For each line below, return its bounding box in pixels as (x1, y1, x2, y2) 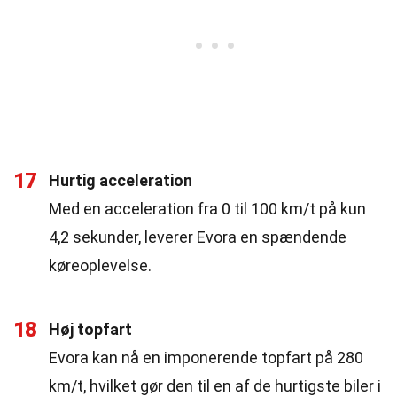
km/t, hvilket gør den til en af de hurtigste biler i (49, 377, 381, 395)
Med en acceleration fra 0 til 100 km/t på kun (49, 199, 366, 218)
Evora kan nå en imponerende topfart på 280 (49, 348, 363, 367)
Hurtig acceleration (49, 171, 192, 190)
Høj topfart (49, 320, 132, 339)
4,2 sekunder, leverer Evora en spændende (49, 228, 346, 246)
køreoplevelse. (49, 256, 152, 275)
